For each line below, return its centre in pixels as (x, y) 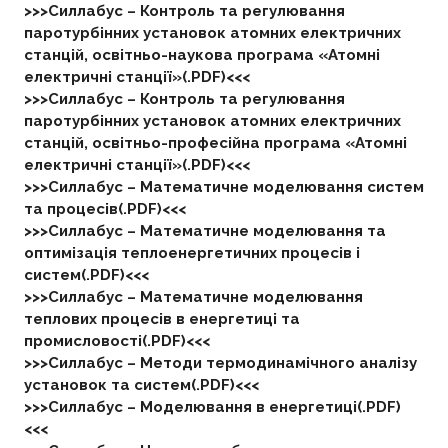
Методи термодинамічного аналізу (278, 363)
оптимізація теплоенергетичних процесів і (191, 253)
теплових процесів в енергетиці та (161, 319)
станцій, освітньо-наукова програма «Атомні (201, 55)
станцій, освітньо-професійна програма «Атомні (215, 143)
